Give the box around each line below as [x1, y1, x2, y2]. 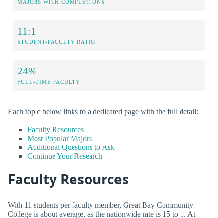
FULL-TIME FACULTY [18, 78, 80, 85]
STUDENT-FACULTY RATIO [18, 38, 95, 45]
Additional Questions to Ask [27, 143, 114, 151]
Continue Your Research [27, 151, 102, 160]
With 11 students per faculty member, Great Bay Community [8, 200, 193, 209]
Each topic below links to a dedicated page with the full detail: [8, 107, 198, 116]
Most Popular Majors [27, 134, 92, 143]
